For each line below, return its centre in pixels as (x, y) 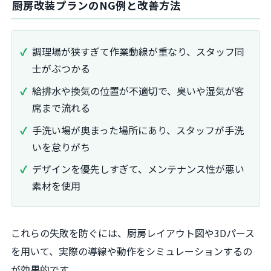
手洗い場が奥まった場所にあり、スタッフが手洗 (138, 130)
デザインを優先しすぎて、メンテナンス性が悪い (138, 169)
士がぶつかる (61, 68)
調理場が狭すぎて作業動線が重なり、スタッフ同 (138, 51)
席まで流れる (61, 107)
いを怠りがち (61, 147)
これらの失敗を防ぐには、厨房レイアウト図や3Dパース (133, 233)
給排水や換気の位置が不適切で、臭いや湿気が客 (138, 90)
